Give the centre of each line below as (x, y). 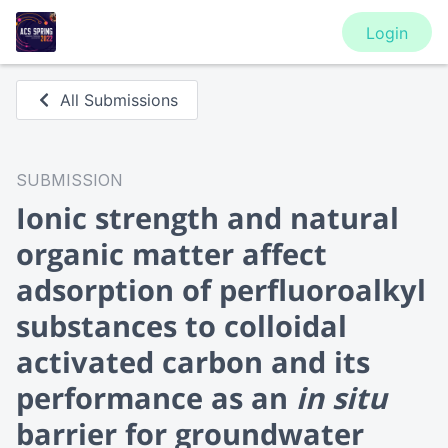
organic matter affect (171, 253)
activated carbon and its (193, 361)
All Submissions (119, 100)
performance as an (156, 397)
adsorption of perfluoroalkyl (221, 289)
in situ (341, 397)
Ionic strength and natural (207, 217)
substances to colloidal (181, 325)
